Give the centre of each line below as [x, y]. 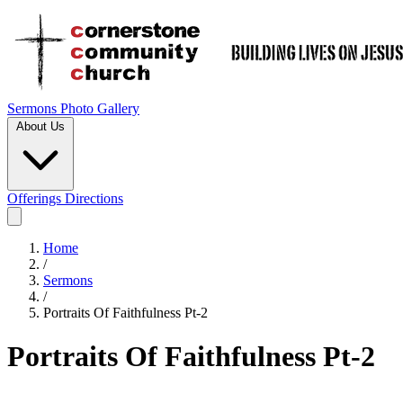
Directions [94, 198]
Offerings [36, 198]
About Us [40, 126]
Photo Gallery [100, 108]
